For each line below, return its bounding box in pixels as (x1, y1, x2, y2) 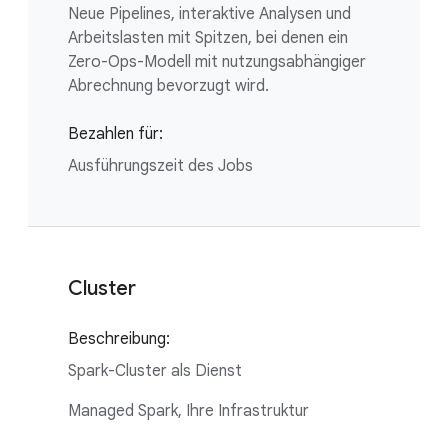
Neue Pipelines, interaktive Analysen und (68, 3, 351, 24)
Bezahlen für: (68, 123, 163, 144)
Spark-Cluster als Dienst (68, 360, 242, 381)
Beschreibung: (68, 328, 170, 349)
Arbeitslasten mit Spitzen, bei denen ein (68, 27, 348, 48)
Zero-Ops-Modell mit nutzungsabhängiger (68, 51, 366, 72)
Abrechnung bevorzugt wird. (68, 75, 269, 96)
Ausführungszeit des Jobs (68, 155, 253, 176)
